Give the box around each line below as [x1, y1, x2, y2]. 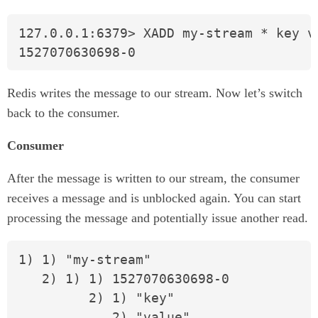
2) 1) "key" [18, 290, 175, 306]
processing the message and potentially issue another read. [7, 211, 308, 226]
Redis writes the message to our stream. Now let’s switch [7, 86, 302, 101]
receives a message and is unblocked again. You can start [7, 191, 301, 206]
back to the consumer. [7, 106, 120, 121]
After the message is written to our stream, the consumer [7, 171, 300, 186]
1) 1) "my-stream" [18, 252, 151, 268]
